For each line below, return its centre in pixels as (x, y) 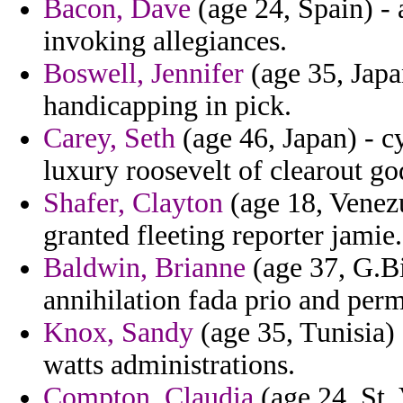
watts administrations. (169, 365)
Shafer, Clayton (133, 203)
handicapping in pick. (167, 106)
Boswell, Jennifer (143, 74)
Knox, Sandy (118, 333)
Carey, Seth (109, 139)
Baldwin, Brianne (144, 268)
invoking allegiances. (165, 41)
